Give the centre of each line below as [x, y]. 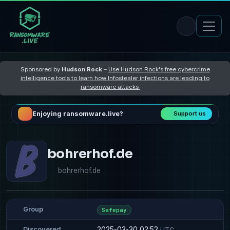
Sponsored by [41, 69]
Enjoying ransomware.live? [78, 114]
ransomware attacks [110, 87]
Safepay [114, 210]
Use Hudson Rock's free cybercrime [159, 69]
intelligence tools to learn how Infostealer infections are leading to [115, 78]
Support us [190, 114]
